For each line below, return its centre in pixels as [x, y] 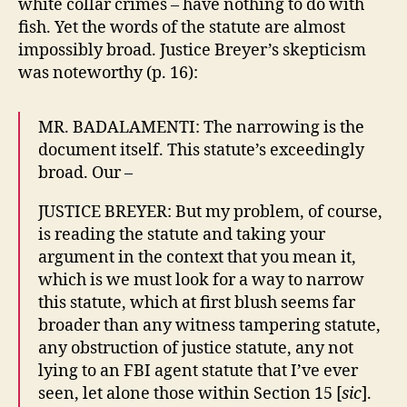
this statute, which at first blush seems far [197, 303]
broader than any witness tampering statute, [209, 326]
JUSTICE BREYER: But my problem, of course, [210, 212]
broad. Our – [85, 173]
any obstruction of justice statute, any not [196, 348]
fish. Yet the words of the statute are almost [182, 28]
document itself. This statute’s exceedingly [201, 150]
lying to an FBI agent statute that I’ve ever [198, 371]
